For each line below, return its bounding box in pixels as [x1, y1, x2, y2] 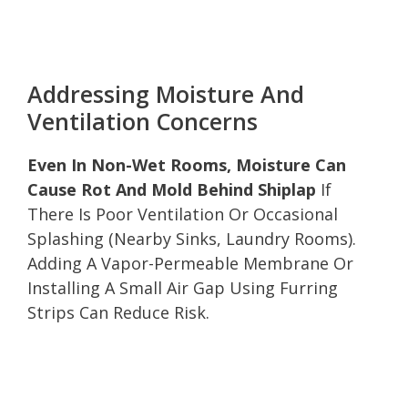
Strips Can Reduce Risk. [27, 301, 209, 323]
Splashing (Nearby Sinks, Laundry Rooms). [27, 227, 356, 250]
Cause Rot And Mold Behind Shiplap [27, 178, 316, 200]
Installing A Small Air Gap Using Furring [27, 276, 338, 299]
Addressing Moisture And [27, 77, 304, 109]
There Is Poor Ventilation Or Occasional [27, 202, 338, 225]
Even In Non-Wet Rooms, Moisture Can [27, 153, 346, 176]
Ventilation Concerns [27, 105, 258, 137]
